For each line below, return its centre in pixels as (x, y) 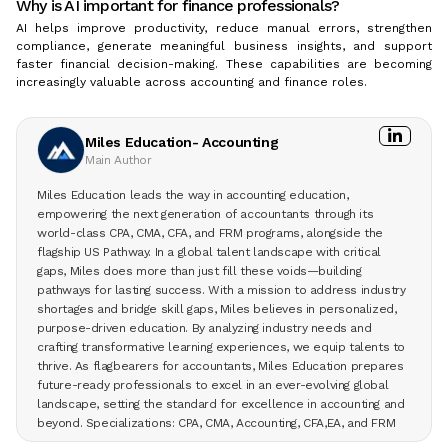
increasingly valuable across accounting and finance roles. (191, 82)
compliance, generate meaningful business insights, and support (224, 46)
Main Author (118, 160)
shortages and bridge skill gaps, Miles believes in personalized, (217, 309)
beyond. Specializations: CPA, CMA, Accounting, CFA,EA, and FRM (216, 423)
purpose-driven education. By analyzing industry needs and (204, 328)
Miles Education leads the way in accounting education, (193, 195)
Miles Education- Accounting (182, 142)
